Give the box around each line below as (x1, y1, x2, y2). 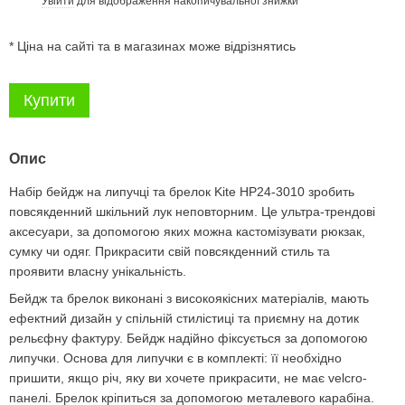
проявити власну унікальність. (9, 264, 186, 278)
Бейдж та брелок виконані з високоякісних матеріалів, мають (9, 291, 369, 306)
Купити (24, 91, 75, 109)
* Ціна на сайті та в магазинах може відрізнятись (9, 39, 296, 53)
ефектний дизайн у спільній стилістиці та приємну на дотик (9, 311, 359, 326)
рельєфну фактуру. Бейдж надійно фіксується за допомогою (9, 331, 368, 346)
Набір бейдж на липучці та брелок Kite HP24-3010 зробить (9, 184, 354, 199)
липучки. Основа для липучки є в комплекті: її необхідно (9, 351, 342, 366)
